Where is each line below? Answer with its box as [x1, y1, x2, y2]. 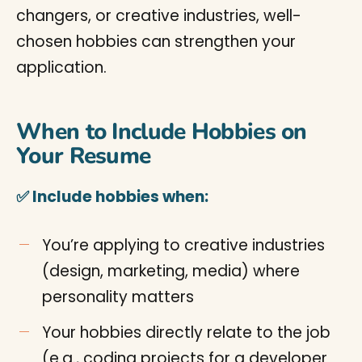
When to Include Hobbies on [16, 116, 307, 147]
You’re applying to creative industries [42, 234, 325, 256]
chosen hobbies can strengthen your [16, 31, 296, 53]
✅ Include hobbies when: [16, 186, 208, 208]
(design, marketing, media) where [42, 260, 300, 282]
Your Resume [16, 141, 151, 171]
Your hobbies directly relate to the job [42, 322, 330, 343]
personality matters [42, 286, 194, 308]
